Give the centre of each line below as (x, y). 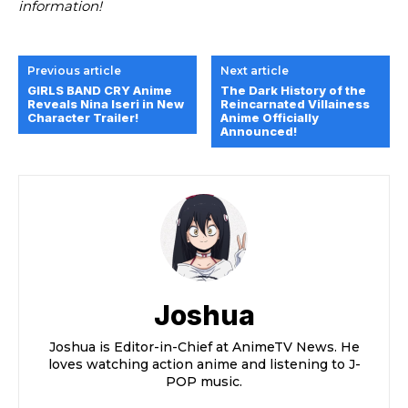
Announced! (259, 131)
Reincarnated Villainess (296, 103)
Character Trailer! (83, 117)
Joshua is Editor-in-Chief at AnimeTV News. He (204, 347)
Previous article (74, 70)
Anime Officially (270, 117)
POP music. (204, 381)
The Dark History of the (294, 90)
